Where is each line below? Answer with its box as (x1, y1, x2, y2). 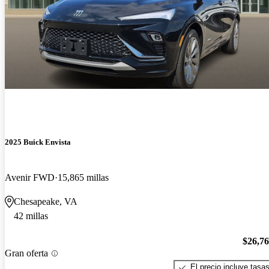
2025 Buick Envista (5, 137, 71, 147)
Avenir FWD (5, 172, 55, 183)
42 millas (14, 210, 48, 221)
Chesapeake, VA (14, 196, 77, 207)
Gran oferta (5, 248, 48, 259)
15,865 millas (58, 172, 109, 183)
